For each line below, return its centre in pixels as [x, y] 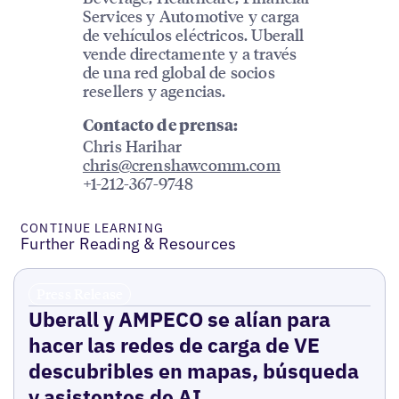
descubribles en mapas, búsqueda [193, 371]
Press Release [80, 294]
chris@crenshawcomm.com [181, 165]
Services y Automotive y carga [191, 16]
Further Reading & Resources [129, 244]
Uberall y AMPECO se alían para [179, 319]
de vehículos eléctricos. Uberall [193, 35]
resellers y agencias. [154, 91]
